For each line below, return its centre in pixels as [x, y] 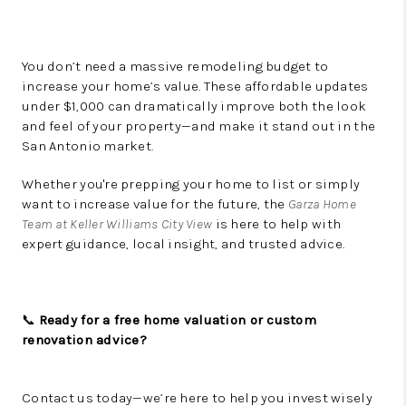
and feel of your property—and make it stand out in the [199, 126]
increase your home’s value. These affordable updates [195, 86]
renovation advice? [85, 340]
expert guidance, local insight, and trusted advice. [184, 244]
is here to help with [277, 224]
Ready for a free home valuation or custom [178, 320]
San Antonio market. [88, 146]
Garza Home [322, 204]
